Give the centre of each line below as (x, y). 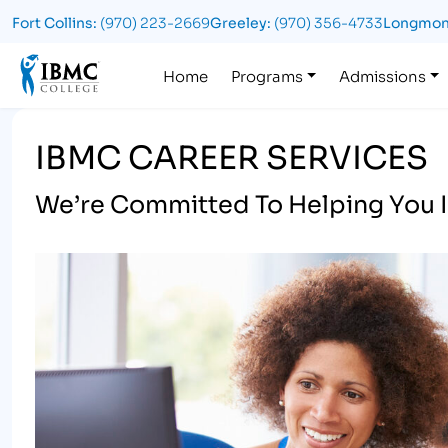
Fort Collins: (54, 22)
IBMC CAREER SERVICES (231, 155)
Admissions (382, 74)
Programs (267, 74)
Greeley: (240, 22)
